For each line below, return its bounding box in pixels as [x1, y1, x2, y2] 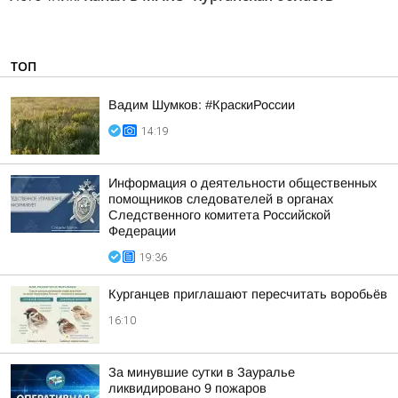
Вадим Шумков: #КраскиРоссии [108, 98, 295, 112]
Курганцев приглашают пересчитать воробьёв [108, 287, 387, 301]
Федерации [108, 224, 176, 238]
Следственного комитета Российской [108, 208, 330, 222]
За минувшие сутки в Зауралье [108, 365, 295, 379]
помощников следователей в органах [108, 192, 333, 206]
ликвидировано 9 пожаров [108, 381, 267, 395]
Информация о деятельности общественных [108, 176, 377, 190]
